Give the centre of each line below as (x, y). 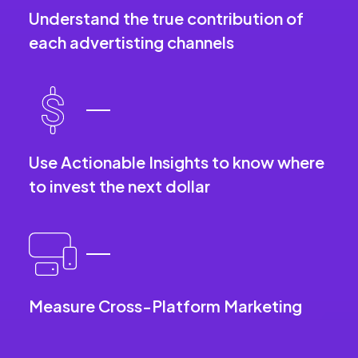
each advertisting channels (131, 42)
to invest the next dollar (119, 185)
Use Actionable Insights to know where (177, 161)
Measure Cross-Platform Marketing (165, 305)
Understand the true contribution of (166, 18)
